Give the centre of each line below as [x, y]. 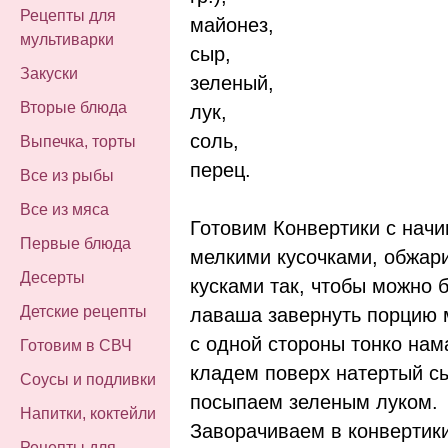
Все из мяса [64, 209]
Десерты [52, 277]
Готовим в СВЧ [76, 345]
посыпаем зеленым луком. [314, 401]
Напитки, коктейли [88, 413]
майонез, [232, 24]
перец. [220, 169]
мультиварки [67, 39]
